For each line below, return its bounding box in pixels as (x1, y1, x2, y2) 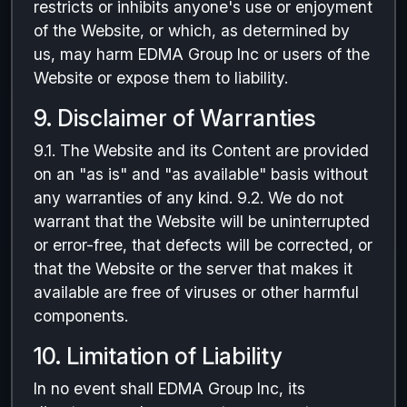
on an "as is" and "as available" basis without (34, 164, 368, 184)
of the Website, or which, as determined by (34, 21, 350, 40)
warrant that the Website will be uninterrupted (34, 212, 370, 231)
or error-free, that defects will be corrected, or (34, 235, 372, 254)
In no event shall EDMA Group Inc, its (34, 379, 305, 398)
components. (34, 306, 128, 325)
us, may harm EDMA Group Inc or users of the (34, 45, 370, 64)
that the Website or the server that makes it (34, 259, 352, 278)
